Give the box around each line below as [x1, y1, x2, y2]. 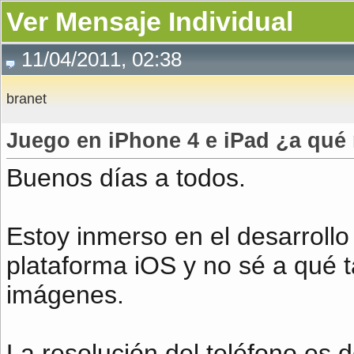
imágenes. [6, 281, 124, 309]
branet [6, 91, 47, 107]
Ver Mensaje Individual [6, 6, 293, 36]
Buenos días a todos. [6, 164, 246, 192]
